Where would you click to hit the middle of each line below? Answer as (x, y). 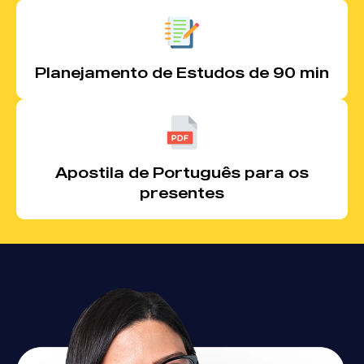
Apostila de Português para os (182, 172)
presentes (182, 193)
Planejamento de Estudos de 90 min (182, 72)
